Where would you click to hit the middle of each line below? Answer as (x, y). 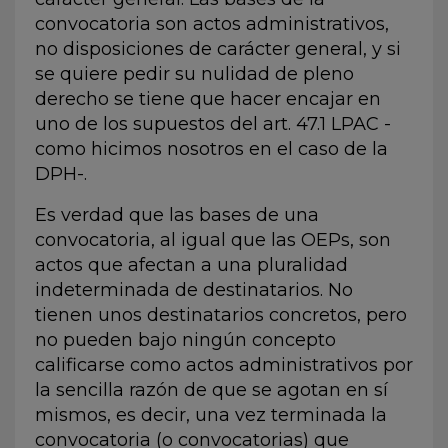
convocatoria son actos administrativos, (212, 23)
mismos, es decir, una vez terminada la (211, 414)
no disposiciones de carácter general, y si (218, 48)
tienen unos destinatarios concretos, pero (221, 314)
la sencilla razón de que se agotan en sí (211, 389)
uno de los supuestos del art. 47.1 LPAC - (213, 123)
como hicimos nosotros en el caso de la (211, 148)
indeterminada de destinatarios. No (194, 289)
